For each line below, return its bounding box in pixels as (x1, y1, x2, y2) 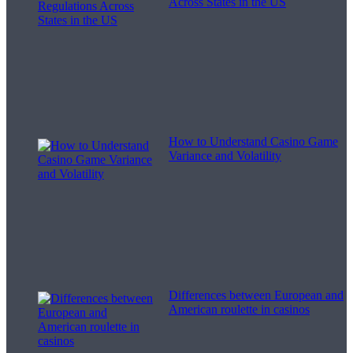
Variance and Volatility (169, 148, 281, 162)
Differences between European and (169, 288, 344, 302)
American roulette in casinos (169, 302, 310, 316)
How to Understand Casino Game (169, 134, 338, 148)
